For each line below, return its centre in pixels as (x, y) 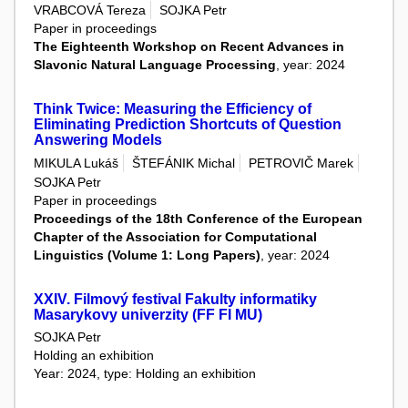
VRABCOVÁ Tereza (90, 10)
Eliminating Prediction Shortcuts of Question (188, 125)
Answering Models (98, 140)
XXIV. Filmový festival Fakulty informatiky (175, 299)
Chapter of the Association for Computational (175, 236)
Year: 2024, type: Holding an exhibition (145, 374)
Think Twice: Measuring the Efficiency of (173, 109)
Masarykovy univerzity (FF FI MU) (148, 314)
